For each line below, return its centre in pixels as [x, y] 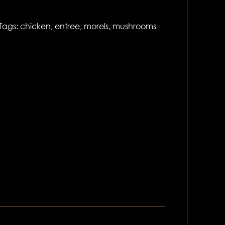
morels [96, 26]
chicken [36, 26]
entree [68, 26]
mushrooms [135, 26]
